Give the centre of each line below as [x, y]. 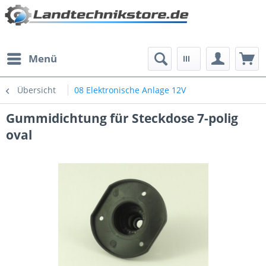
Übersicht [37, 90]
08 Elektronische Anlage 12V [130, 90]
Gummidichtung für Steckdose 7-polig [122, 118]
